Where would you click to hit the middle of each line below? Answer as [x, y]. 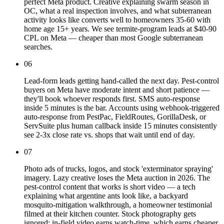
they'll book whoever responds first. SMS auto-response [112, 99]
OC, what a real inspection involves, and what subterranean [118, 11]
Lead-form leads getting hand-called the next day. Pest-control [121, 81]
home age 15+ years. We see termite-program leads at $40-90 [120, 29]
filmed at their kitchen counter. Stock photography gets [110, 214]
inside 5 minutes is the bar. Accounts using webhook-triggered [122, 108]
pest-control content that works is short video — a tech [110, 187]
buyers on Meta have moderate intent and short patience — [117, 90]
